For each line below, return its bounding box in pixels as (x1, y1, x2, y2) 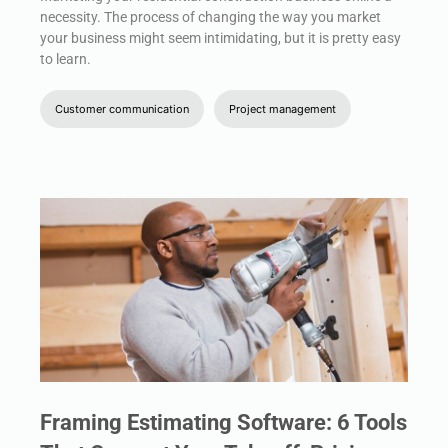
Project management (229, 101, 336, 116)
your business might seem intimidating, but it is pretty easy (40, 29, 401, 46)
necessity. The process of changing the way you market (40, 8, 381, 25)
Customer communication (55, 101, 189, 116)
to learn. (40, 50, 91, 67)
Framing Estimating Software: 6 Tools (40, 409, 407, 435)
